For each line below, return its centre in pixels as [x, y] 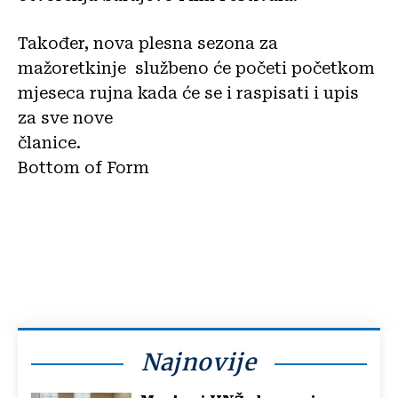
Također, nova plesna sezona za [148, 43]
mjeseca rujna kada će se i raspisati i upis [188, 92]
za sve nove [65, 117]
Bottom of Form [84, 167]
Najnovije [199, 362]
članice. [183, 142]
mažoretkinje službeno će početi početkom [196, 68]
